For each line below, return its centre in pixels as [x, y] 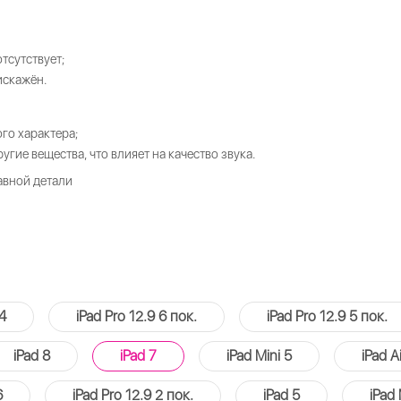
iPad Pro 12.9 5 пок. [327, 316]
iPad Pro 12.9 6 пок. [136, 316]
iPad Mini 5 [259, 356]
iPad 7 [138, 356]
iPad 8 [31, 356]
